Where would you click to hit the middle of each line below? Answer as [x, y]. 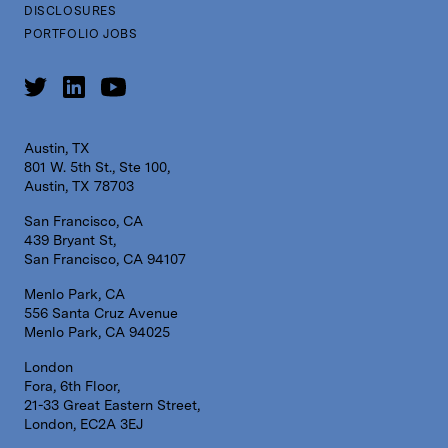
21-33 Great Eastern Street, [112, 404]
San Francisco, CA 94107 [105, 258]
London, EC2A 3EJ [83, 423]
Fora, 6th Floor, [72, 385]
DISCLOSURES [70, 10]
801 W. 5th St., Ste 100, [97, 166]
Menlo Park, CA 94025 [97, 331]
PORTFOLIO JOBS [81, 33]
